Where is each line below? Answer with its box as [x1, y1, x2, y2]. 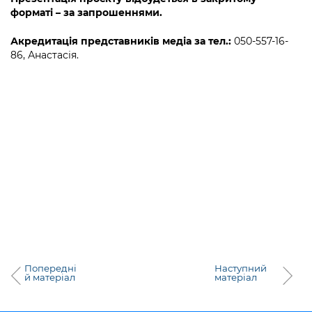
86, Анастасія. [10, 49, 79, 61]
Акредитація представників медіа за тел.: [10, 35, 231, 47]
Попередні [24, 263, 77, 274]
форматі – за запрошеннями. [10, 6, 162, 19]
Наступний [214, 263, 267, 274]
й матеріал [24, 272, 75, 283]
